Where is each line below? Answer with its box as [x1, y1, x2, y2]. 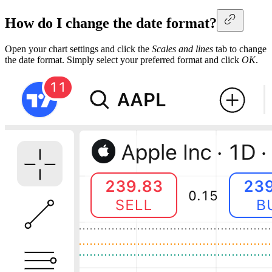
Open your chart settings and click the [5, 43, 152, 54]
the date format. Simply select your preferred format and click [5, 54, 242, 65]
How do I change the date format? [5, 15, 217, 31]
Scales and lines [152, 43, 213, 54]
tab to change [213, 43, 267, 54]
